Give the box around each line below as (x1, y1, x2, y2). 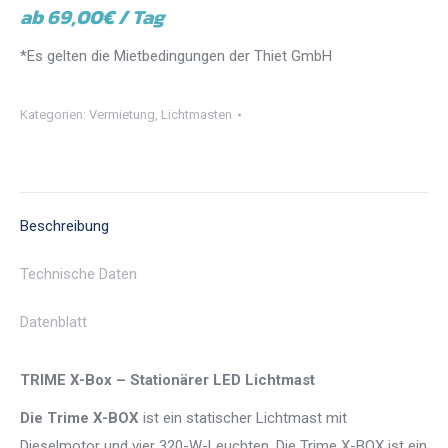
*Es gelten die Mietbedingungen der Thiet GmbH (20, 47, 332, 66)
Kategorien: (20, 107, 89, 123)
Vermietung (89, 107, 155, 123)
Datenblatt (20, 313, 87, 332)
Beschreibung (20, 217, 109, 236)
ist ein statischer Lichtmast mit (139, 409, 347, 428)
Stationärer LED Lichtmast (130, 371, 315, 390)
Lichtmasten (161, 107, 232, 123)
